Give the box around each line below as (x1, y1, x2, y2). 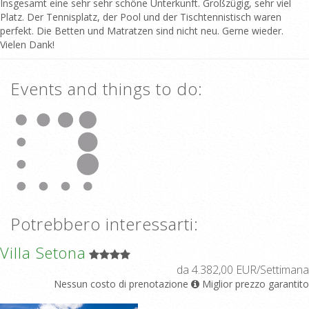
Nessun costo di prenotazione (54, 277, 188, 290)
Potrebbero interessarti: (10, 212, 199, 235)
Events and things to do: (10, 77, 203, 100)
